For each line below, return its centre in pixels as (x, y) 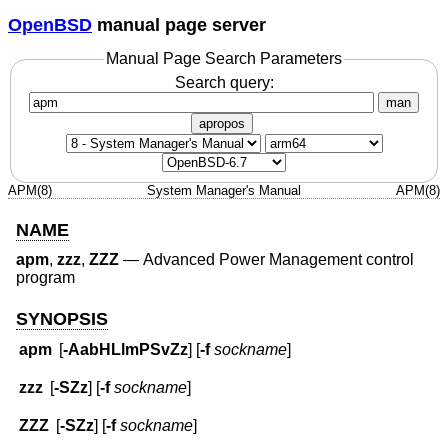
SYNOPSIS (62, 318)
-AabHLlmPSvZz (126, 350)
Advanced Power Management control (278, 260)
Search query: (224, 82)
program (45, 278)
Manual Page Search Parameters (224, 59)
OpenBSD (50, 24)
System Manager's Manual (224, 190)
